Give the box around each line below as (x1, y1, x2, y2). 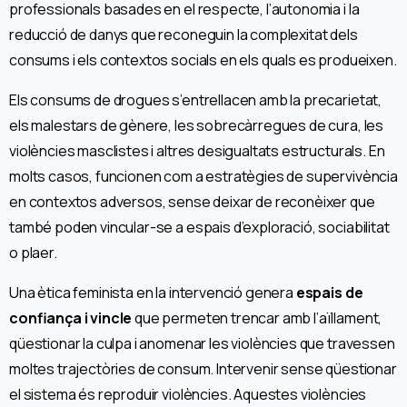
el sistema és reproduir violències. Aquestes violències (9, 384, 367, 405)
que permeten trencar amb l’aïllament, (132, 308, 382, 329)
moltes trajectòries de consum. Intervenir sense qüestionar (9, 359, 397, 380)
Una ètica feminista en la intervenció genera (9, 283, 296, 303)
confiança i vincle (9, 308, 133, 329)
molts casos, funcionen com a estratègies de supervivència (9, 166, 398, 187)
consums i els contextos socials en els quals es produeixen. (9, 50, 397, 71)
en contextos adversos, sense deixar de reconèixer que (9, 192, 375, 213)
